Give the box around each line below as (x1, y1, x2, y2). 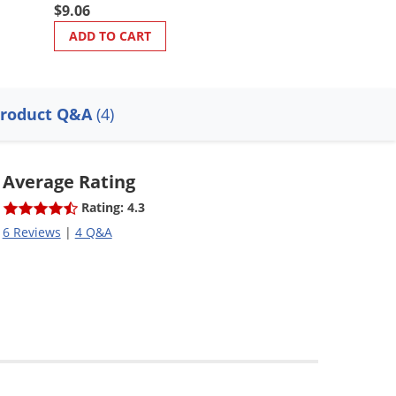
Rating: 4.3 (80, 198, 145, 216)
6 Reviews (2, 223, 61, 240)
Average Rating (2, 169, 135, 194)
